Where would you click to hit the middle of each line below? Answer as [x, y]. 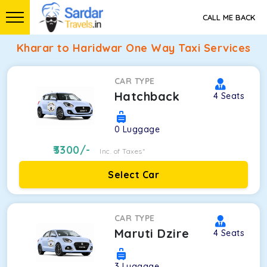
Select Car [133, 175]
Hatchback [147, 96]
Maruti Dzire [152, 233]
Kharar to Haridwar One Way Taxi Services [133, 48]
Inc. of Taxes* [122, 151]
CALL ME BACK [229, 17]
